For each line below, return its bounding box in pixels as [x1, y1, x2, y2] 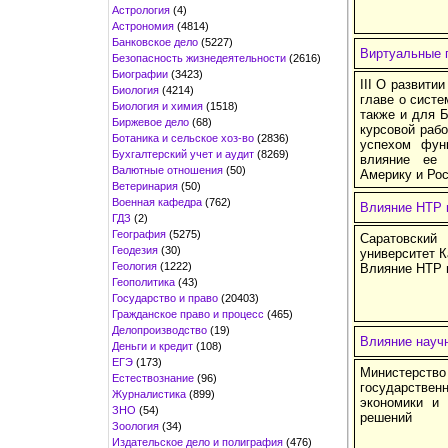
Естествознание [112, 371, 194, 384]
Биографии [112, 67, 168, 80]
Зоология [112, 419, 159, 432]
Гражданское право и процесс [112, 307, 264, 320]
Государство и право [112, 291, 218, 304]
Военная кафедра [112, 195, 202, 208]
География [112, 227, 166, 240]
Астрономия [112, 19, 174, 32]
